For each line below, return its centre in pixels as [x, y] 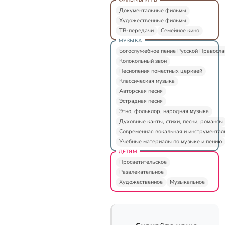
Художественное [141, 182]
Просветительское [143, 162]
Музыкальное [187, 182]
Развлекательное [141, 172]
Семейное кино [180, 30]
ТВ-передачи [136, 30]
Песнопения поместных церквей [160, 71]
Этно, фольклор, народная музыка [164, 111]
